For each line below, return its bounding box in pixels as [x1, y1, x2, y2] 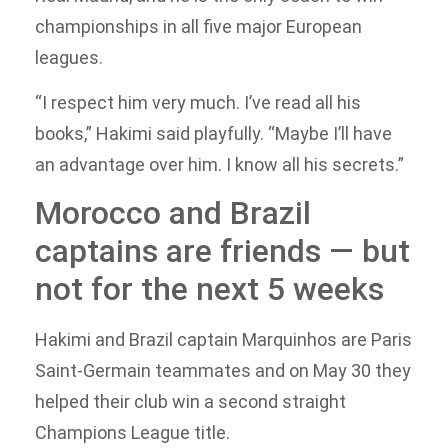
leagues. [35, 46, 103, 68]
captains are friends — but [35, 232, 410, 271]
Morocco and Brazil [35, 194, 311, 233]
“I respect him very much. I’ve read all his [35, 92, 361, 114]
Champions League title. [35, 422, 230, 444]
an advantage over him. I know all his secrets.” [35, 154, 404, 176]
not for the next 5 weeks [35, 270, 384, 309]
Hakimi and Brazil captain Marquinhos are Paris [35, 329, 412, 351]
